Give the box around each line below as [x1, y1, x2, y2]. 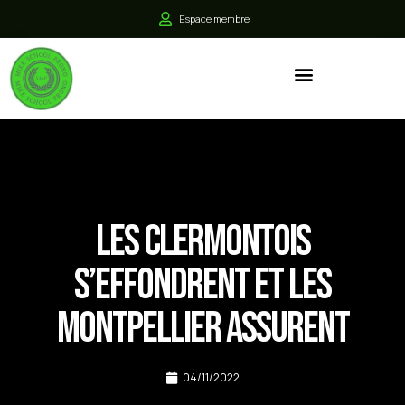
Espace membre [178, 12, 250, 25]
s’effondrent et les [74, 259, 331, 312]
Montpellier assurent [56, 303, 349, 355]
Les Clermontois [95, 216, 310, 268]
